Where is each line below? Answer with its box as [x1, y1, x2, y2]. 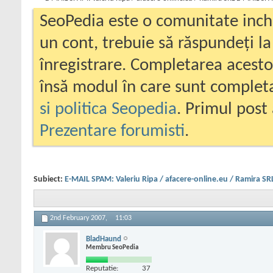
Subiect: [34, 175, 65, 184]
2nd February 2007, [50, 214, 109, 222]
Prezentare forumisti [40, 122, 185, 140]
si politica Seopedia [40, 101, 177, 118]
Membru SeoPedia [86, 244, 138, 251]
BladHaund [86, 235, 121, 243]
